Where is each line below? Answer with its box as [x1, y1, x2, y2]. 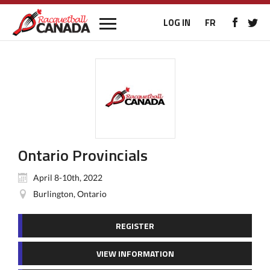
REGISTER [116, 219, 154, 232]
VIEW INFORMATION [96, 247, 174, 260]
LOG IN [163, 16, 190, 30]
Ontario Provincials [18, 143, 148, 167]
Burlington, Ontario [33, 189, 107, 199]
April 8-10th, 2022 [33, 172, 102, 183]
